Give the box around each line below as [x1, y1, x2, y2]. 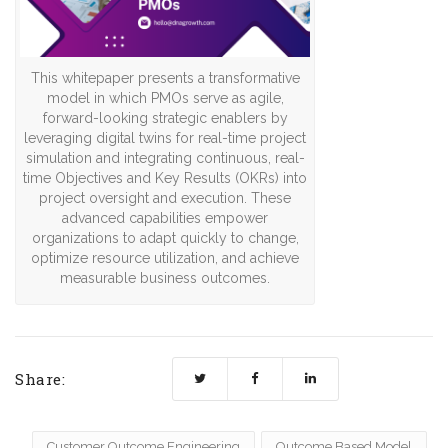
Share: [15, 368, 65, 389]
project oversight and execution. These [39, 190, 291, 207]
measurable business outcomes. [60, 270, 270, 287]
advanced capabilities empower [62, 210, 268, 227]
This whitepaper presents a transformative [30, 70, 300, 87]
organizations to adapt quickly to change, [31, 230, 299, 247]
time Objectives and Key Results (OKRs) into [23, 170, 307, 187]
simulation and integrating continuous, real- [25, 150, 305, 167]
